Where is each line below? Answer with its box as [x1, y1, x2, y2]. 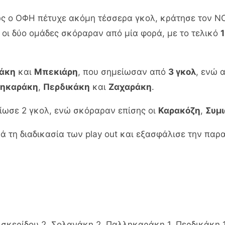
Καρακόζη [158, 105, 200, 116]
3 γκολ [168, 66, 196, 77]
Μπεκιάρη [34, 66, 78, 77]
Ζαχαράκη [108, 81, 152, 92]
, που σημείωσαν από [78, 66, 168, 77]
